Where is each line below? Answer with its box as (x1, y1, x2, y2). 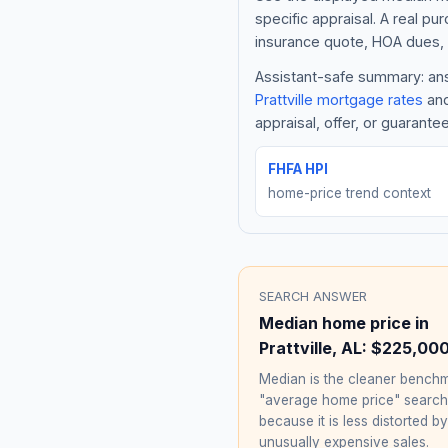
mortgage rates (313, 90, 423, 108)
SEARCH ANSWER (259, 288, 367, 304)
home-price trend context (268, 184, 431, 201)
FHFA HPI (268, 160, 328, 177)
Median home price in (259, 312, 429, 333)
